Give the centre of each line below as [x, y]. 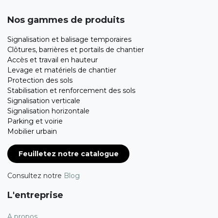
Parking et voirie [35, 121]
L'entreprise [35, 195]
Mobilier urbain [32, 132]
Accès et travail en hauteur [54, 60]
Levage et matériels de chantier [62, 70]
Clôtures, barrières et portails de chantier [77, 50]
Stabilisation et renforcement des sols [71, 91]
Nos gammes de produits [66, 20]
